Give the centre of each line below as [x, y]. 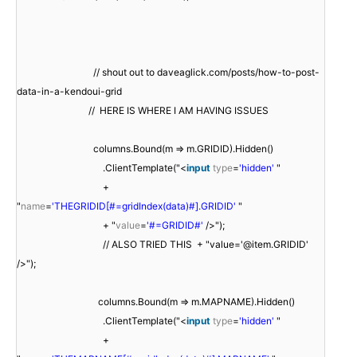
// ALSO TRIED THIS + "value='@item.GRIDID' [206, 244]
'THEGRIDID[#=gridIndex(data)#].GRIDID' [144, 206]
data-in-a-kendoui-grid [69, 91]
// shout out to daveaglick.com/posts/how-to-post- [206, 72]
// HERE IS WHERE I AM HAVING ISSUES [178, 110]
